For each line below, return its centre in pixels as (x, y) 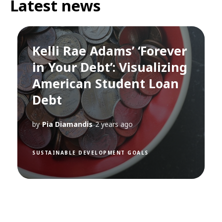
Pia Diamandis (67, 124)
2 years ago (114, 124)
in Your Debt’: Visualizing (110, 67)
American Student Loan (106, 83)
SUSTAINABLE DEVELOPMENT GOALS (90, 153)
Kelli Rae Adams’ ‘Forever (110, 51)
